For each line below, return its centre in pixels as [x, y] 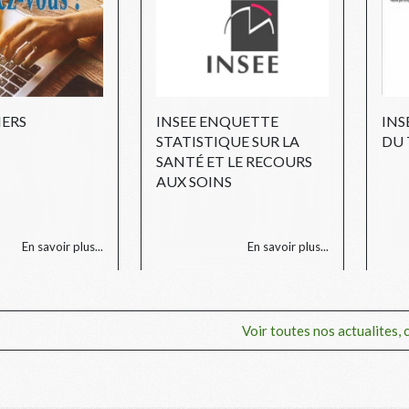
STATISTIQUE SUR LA [227, 141]
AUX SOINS [194, 181]
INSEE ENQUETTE [217, 121]
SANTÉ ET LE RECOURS [234, 161]
